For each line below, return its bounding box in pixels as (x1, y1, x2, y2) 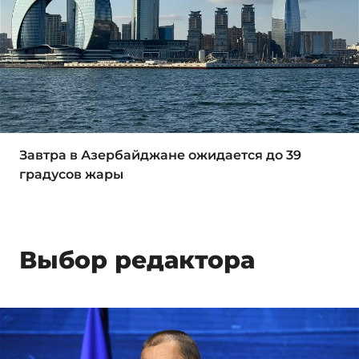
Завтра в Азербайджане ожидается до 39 (19, 147, 301, 163)
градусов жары (19, 166, 123, 182)
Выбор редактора (19, 244, 255, 275)
